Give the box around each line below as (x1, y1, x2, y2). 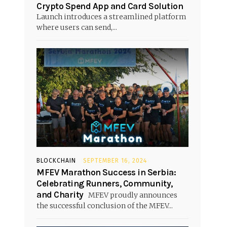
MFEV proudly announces (86, 190, 177, 200)
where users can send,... (36, 22, 117, 32)
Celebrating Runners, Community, (36, 178, 173, 188)
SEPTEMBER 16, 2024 (83, 157, 147, 164)
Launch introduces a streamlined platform (36, 12, 186, 21)
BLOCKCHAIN (36, 157, 76, 164)
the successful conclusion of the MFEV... (36, 201, 173, 210)
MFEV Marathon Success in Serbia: (36, 167, 176, 177)
